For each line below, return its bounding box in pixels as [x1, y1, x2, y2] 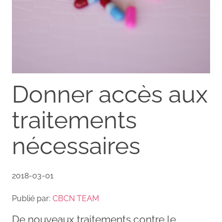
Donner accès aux [12, 80, 208, 108]
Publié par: [12, 194, 53, 203]
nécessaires [12, 132, 140, 160]
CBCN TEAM [53, 194, 99, 203]
